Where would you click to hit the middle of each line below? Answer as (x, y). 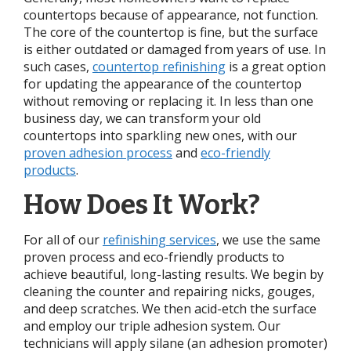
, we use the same (268, 239)
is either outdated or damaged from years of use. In (175, 49)
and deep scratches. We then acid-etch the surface (170, 308)
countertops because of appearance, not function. (171, 14)
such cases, (58, 66)
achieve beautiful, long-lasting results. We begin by (174, 274)
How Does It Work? (142, 204)
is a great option (276, 66)
